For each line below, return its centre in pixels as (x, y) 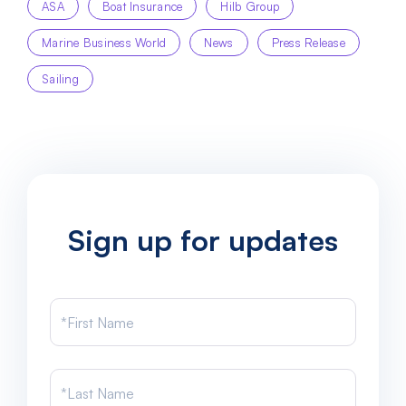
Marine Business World (104, 43)
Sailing (60, 79)
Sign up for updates (203, 240)
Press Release (308, 43)
